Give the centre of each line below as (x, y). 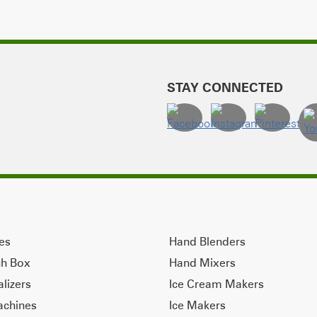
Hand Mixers (202, 262)
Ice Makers (197, 305)
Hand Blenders (207, 241)
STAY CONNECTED (225, 87)
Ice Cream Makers (217, 283)
